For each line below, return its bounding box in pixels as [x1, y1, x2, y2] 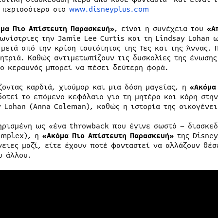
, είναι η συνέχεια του [114, 23, 207, 35]
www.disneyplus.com [69, 4, 149, 15]
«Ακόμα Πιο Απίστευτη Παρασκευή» [42, 130, 174, 142]
